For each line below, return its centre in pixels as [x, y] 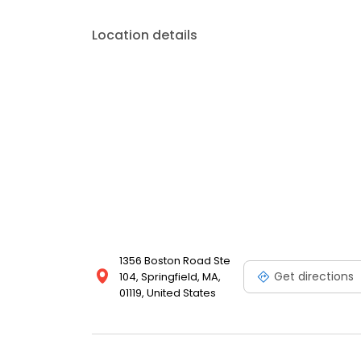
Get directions [314, 276]
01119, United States [168, 293]
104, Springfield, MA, [170, 277]
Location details [145, 35]
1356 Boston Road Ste [175, 261]
